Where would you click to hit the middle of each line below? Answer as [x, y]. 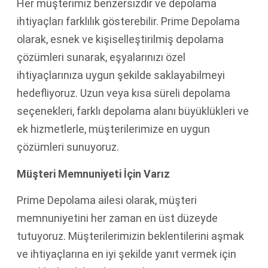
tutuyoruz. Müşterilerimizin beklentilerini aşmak [130, 236]
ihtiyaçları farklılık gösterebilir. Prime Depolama [128, 22]
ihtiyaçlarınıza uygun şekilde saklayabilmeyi [121, 75]
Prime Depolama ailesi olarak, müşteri [107, 200]
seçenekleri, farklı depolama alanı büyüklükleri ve [133, 111]
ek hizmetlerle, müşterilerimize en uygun [113, 129]
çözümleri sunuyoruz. [68, 147]
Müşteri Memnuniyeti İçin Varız [93, 173]
